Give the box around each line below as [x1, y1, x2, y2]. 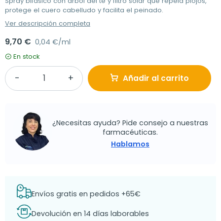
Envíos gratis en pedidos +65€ [32, 188, 141, 199]
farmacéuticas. [103, 127, 158, 137]
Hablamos [111, 139, 149, 149]
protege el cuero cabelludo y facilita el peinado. [5, 5, 163, 15]
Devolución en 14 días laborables [32, 208, 149, 219]
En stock [13, 52, 40, 61]
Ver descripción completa [5, 19, 90, 28]
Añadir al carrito [123, 73, 189, 83]
